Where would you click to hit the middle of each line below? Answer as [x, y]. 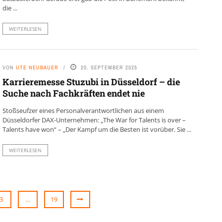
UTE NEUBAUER [37, 67]
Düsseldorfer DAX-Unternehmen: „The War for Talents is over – [94, 120]
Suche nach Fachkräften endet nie [74, 93]
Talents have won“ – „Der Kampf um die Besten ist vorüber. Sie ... [97, 129]
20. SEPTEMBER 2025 [109, 67]
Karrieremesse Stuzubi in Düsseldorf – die [91, 82]
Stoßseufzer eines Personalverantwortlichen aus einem [83, 110]
